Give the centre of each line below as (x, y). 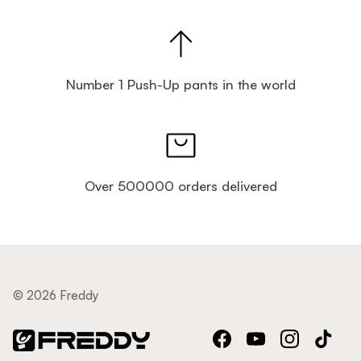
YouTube (282, 346)
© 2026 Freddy (56, 295)
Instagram (320, 346)
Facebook (252, 346)
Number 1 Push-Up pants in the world (180, 84)
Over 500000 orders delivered (180, 185)
